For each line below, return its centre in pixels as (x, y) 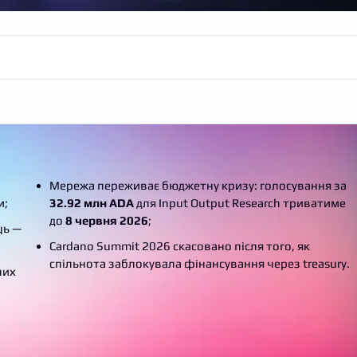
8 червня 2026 (107, 220)
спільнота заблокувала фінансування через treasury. (200, 263)
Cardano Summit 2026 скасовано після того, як (180, 245)
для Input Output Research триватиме (240, 202)
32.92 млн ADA (92, 202)
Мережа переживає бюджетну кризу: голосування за (198, 185)
